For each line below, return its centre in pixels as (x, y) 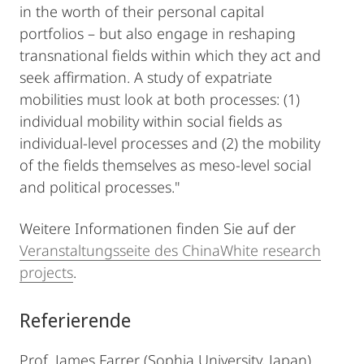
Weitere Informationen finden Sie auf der (158, 228)
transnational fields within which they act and (170, 55)
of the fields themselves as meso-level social (165, 165)
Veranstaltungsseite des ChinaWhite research (170, 250)
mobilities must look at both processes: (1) (160, 99)
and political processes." (100, 187)
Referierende (75, 320)
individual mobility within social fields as (151, 121)
